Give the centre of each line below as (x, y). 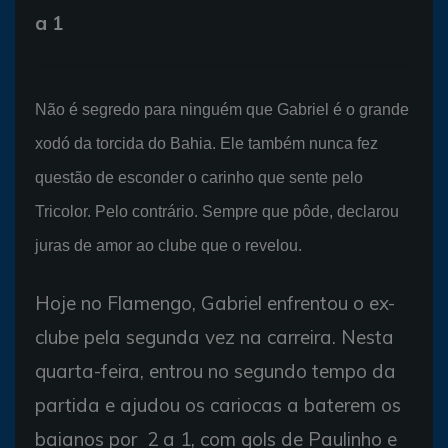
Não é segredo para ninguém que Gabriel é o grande (222, 109)
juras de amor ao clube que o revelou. (168, 245)
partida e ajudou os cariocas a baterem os (218, 404)
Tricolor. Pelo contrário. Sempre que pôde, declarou (217, 211)
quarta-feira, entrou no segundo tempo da (215, 370)
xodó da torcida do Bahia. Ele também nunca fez (206, 143)
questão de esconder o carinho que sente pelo (199, 177)
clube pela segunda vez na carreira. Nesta (214, 336)
